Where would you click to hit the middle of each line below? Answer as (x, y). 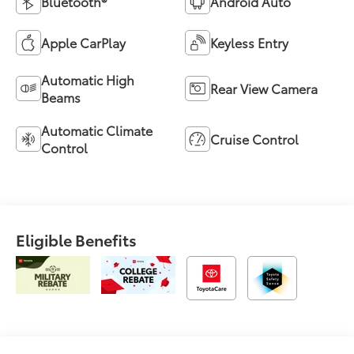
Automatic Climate (97, 130)
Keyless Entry (249, 43)
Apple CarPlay (84, 43)
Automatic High (88, 80)
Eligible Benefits (77, 240)
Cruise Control (254, 139)
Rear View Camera (264, 88)
